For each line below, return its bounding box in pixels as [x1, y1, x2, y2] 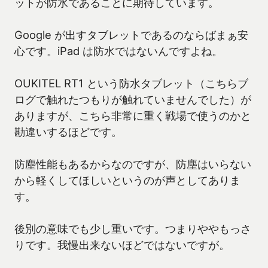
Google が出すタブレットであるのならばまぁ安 [14, 28, 248, 42]
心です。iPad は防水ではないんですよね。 [14, 44, 223, 58]
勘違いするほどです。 [14, 125, 122, 139]
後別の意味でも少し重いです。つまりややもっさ [14, 222, 251, 236]
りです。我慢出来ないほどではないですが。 [14, 238, 230, 252]
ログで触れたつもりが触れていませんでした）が [14, 93, 251, 106]
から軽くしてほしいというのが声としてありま [14, 173, 240, 187]
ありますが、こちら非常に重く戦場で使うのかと [14, 109, 251, 123]
